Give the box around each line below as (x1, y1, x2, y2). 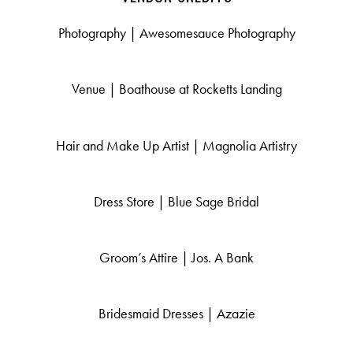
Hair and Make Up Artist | (56, 136, 203, 154)
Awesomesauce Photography (139, 24, 295, 43)
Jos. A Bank (191, 249, 254, 267)
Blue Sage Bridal (168, 192, 259, 210)
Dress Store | (94, 192, 168, 210)
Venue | (71, 80, 119, 98)
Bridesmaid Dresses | (98, 305, 217, 323)
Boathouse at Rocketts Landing (118, 80, 282, 98)
